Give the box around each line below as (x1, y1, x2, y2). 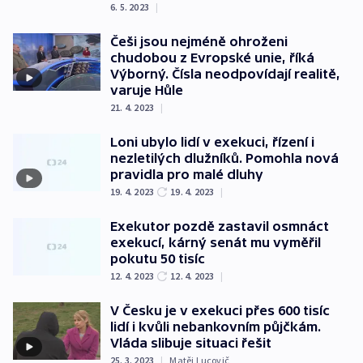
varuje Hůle (110, 82, 183, 97)
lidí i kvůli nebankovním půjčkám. (110, 318, 321, 334)
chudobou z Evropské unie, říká (110, 49, 314, 65)
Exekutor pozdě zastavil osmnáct (110, 218, 329, 233)
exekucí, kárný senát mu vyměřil (110, 234, 321, 250)
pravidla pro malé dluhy (110, 166, 263, 181)
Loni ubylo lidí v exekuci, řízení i (110, 134, 314, 149)
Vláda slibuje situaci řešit (110, 335, 271, 350)
